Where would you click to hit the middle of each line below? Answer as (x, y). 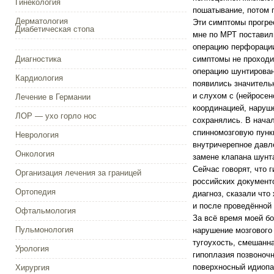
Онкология (35, 154)
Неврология (37, 135)
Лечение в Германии (53, 97)
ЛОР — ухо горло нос (56, 116)
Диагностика (38, 59)
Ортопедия (35, 192)
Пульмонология (44, 230)
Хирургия (32, 268)
